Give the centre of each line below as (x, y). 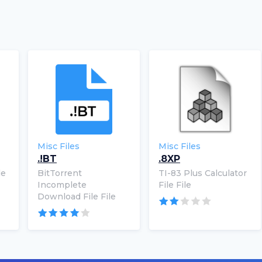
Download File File (77, 196)
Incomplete (62, 185)
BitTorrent (60, 173)
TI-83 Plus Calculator (203, 173)
